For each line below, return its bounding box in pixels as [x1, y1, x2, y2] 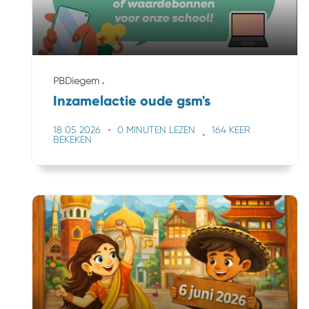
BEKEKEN [53, 134, 92, 145]
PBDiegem [53, 75, 99, 86]
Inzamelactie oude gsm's [53, 92, 210, 109]
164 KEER [212, 124, 250, 135]
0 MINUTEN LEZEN [117, 124, 195, 135]
